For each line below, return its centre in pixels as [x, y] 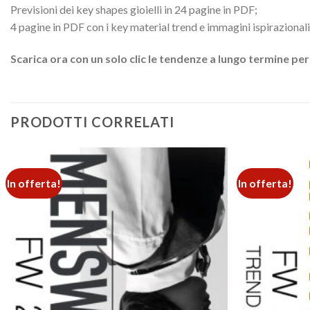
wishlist [203, 219]
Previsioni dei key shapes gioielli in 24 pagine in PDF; [134, 9]
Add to [203, 209]
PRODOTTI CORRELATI [92, 121]
